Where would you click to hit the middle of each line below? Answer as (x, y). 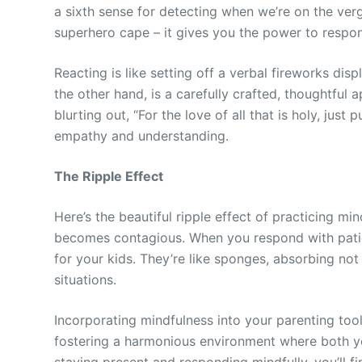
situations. (86, 279)
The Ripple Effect (109, 176)
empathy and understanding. (142, 135)
